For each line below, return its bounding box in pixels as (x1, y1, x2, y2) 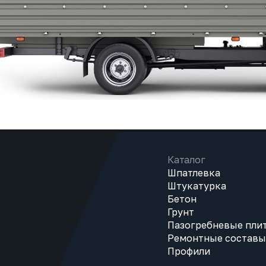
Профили (167, 245, 210, 257)
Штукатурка (167, 180, 226, 192)
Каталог (167, 154, 205, 166)
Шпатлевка (167, 167, 220, 179)
